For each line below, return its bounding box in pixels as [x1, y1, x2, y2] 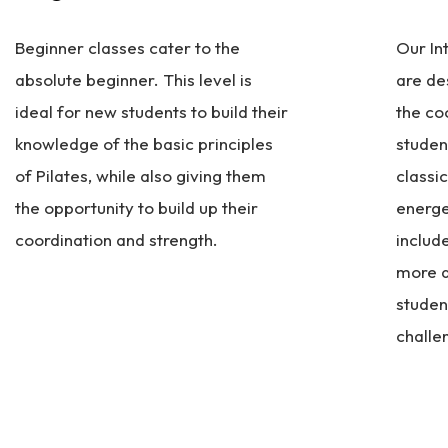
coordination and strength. [15, 229, 218, 251]
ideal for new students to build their [15, 101, 288, 123]
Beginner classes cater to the [15, 37, 240, 59]
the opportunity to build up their [15, 197, 258, 219]
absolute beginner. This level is [15, 69, 252, 91]
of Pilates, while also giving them [15, 165, 266, 187]
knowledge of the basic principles [15, 133, 273, 155]
